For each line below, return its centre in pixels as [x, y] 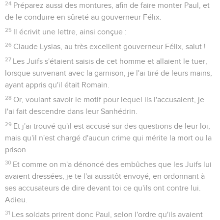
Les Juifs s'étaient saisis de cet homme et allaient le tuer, [110, 61]
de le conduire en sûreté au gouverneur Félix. [83, 17]
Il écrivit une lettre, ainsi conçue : [70, 32]
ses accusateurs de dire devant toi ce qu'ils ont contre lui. [103, 188]
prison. [16, 150]
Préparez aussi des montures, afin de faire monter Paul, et [112, 5]
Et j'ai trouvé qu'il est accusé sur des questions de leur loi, [112, 126]
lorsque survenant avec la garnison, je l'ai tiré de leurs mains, [109, 73]
